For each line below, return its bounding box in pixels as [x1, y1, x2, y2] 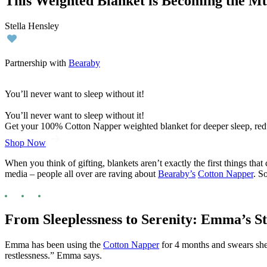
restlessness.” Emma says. [5, 250, 102, 260]
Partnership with [5, 57, 69, 68]
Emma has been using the [5, 239, 103, 250]
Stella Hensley [5, 20, 59, 31]
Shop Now [5, 137, 46, 148]
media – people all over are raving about [5, 168, 158, 179]
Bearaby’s [158, 168, 195, 179]
